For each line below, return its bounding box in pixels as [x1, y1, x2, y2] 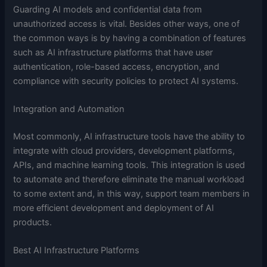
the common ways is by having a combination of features [13, 32, 247, 44]
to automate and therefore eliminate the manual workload [13, 174, 245, 185]
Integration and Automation [13, 104, 125, 115]
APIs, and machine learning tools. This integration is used [13, 160, 246, 171]
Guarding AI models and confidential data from [13, 4, 203, 15]
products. [13, 217, 52, 228]
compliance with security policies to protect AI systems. [13, 75, 239, 86]
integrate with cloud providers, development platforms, [13, 145, 235, 157]
